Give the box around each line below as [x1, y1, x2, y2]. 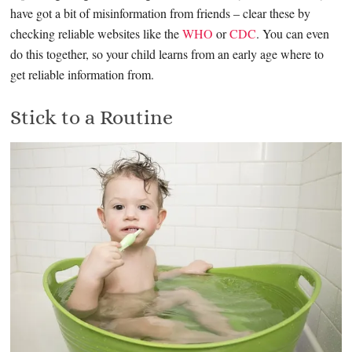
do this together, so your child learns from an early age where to [10, 45, 324, 62]
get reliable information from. [10, 65, 155, 82]
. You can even [256, 24, 330, 42]
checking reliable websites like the [10, 24, 183, 42]
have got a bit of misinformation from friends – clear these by [10, 4, 311, 21]
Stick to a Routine [10, 104, 174, 129]
